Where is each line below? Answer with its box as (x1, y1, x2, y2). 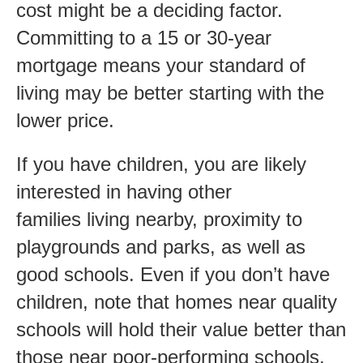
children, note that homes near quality (16, 290, 337, 313)
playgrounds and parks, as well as (16, 235, 305, 258)
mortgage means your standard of (16, 53, 305, 76)
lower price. (16, 109, 114, 131)
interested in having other (16, 180, 232, 203)
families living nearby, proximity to (16, 207, 302, 230)
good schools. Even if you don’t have (16, 263, 330, 285)
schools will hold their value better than (16, 318, 346, 340)
